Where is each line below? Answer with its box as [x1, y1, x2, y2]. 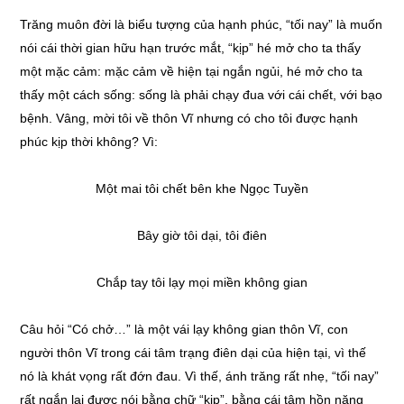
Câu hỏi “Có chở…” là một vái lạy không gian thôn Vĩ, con [20, 322, 349, 336]
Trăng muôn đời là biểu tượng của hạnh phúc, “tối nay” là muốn [20, 17, 383, 32]
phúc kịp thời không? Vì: [20, 134, 159, 149]
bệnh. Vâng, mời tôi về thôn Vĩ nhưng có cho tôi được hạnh [20, 111, 359, 125]
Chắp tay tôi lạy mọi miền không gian [96, 275, 308, 289]
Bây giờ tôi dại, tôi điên [137, 228, 267, 243]
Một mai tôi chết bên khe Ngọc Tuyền [96, 181, 308, 196]
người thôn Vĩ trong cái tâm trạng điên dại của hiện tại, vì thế [20, 345, 367, 360]
